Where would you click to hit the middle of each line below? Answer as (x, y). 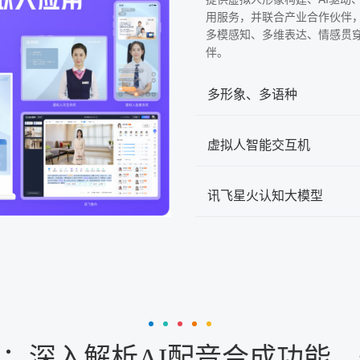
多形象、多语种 (252, 94)
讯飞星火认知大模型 (265, 195)
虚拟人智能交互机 (259, 145)
